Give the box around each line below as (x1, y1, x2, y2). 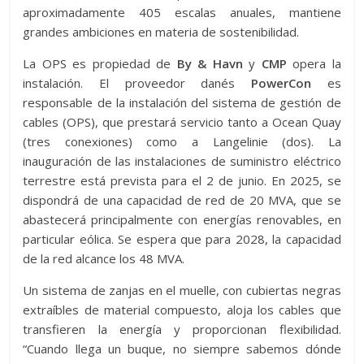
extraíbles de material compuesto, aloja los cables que (23, 301, 341, 318)
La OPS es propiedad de (23, 55, 171, 71)
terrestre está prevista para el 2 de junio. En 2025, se (23, 172, 341, 188)
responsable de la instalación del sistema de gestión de (23, 94, 341, 110)
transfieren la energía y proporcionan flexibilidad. (23, 321, 341, 337)
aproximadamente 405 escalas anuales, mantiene (23, 4, 341, 20)
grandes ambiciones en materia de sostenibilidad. (23, 24, 300, 40)
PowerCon (235, 75, 311, 91)
